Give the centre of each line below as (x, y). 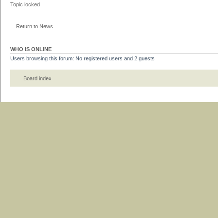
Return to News (35, 27)
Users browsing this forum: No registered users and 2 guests (82, 58)
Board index (37, 79)
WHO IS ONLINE (31, 49)
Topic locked (25, 4)
